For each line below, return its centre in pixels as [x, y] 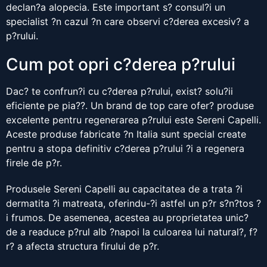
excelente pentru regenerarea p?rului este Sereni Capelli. [133, 120]
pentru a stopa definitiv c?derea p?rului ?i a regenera [125, 149]
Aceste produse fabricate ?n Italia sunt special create [126, 134]
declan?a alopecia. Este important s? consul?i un [116, 7]
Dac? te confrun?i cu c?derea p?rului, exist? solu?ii [119, 91]
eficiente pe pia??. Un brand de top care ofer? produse [130, 106]
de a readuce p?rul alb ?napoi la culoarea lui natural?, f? [132, 232]
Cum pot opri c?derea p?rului [121, 65]
